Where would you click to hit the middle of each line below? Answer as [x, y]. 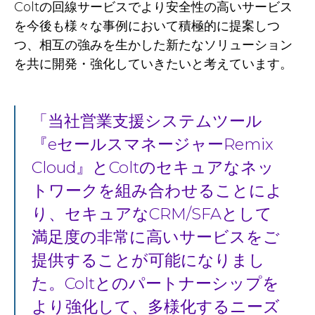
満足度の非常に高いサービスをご [155, 237]
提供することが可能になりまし [148, 260]
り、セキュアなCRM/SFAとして [152, 213]
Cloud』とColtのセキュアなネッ [153, 167]
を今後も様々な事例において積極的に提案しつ [147, 26]
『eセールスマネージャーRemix [152, 144]
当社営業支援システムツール [155, 121]
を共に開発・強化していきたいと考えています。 [153, 64]
